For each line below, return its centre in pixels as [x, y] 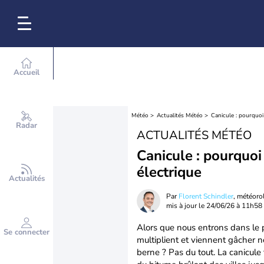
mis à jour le [186, 206]
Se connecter [27, 232]
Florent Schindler [206, 196]
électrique [169, 172]
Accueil [27, 72]
